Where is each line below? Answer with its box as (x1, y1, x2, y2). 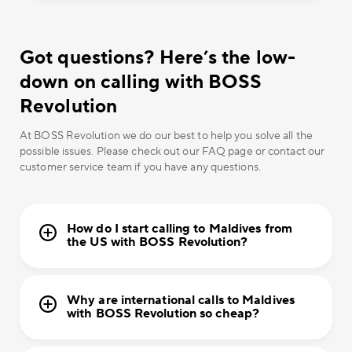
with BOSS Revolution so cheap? (67, 306, 260, 322)
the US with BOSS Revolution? (67, 234, 247, 251)
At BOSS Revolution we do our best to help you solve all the (20, 129, 313, 144)
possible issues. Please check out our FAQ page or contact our (20, 145, 325, 159)
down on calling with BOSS (20, 70, 262, 95)
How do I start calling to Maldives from (67, 221, 292, 237)
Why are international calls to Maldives (67, 292, 295, 309)
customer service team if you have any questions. (20, 160, 261, 175)
